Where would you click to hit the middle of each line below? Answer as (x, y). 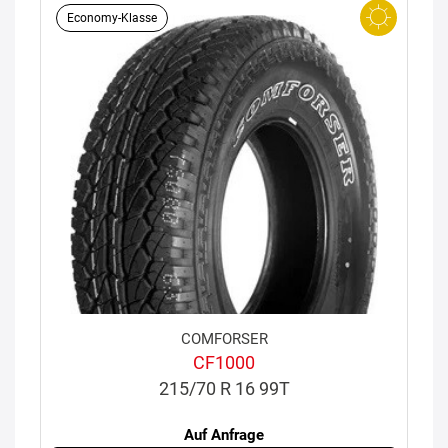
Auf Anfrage (224, 435)
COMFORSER (224, 339)
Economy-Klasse (112, 17)
